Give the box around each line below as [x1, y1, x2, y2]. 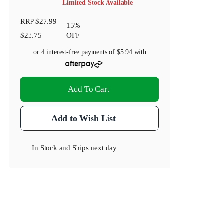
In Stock [32, 143, 58, 152]
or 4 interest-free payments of [33, 48, 117, 56]
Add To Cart [68, 84, 110, 94]
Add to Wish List [51, 113, 116, 124]
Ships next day [72, 143, 117, 152]
